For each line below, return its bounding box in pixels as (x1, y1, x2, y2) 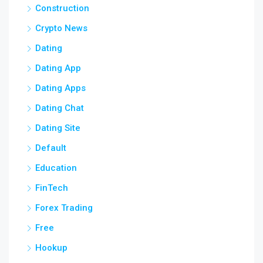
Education (35, 163, 77, 173)
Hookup (35, 242, 68, 253)
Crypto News (35, 23, 87, 33)
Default (35, 143, 66, 153)
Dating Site (35, 123, 80, 133)
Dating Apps (35, 83, 86, 93)
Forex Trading (35, 203, 93, 213)
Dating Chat (35, 103, 84, 113)
